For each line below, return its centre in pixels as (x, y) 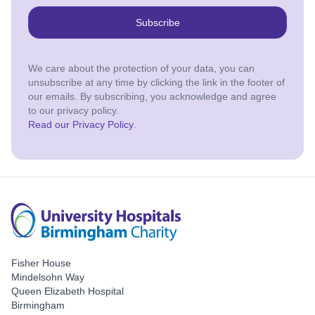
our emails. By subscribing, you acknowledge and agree (152, 97)
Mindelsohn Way (48, 277)
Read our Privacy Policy (81, 125)
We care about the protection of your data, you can (141, 69)
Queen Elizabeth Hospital (67, 291)
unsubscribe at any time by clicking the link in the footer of (156, 83)
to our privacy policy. (73, 111)
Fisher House (41, 263)
